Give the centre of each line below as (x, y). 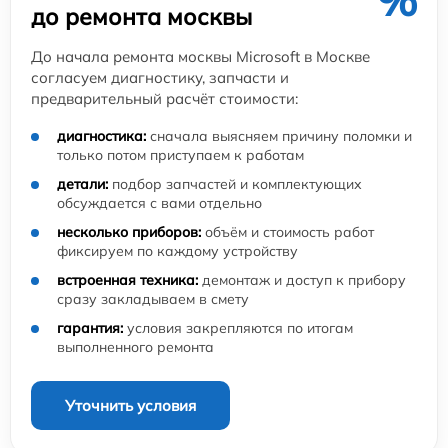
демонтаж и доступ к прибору (302, 279)
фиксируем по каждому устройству (177, 250)
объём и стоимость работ (287, 231)
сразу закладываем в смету (153, 298)
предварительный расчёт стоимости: (164, 98)
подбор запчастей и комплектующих (235, 183)
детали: (82, 183)
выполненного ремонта (135, 346)
